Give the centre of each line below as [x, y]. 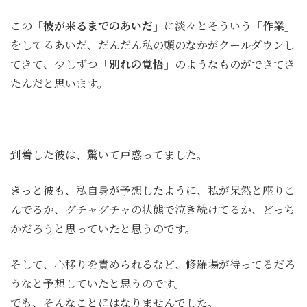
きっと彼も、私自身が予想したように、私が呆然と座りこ [153, 191]
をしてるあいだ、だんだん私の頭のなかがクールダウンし [152, 45]
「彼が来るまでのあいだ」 [98, 26]
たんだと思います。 [59, 84]
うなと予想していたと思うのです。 [98, 284]
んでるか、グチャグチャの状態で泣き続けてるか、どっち [153, 210]
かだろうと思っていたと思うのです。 [103, 229]
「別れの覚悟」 [136, 64]
